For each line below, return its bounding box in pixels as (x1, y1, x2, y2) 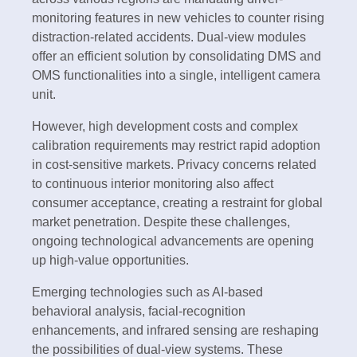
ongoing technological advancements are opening (32, 234, 314, 249)
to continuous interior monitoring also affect (32, 177, 273, 191)
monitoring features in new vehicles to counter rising (32, 11, 324, 25)
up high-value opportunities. (32, 253, 189, 268)
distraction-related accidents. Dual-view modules (32, 30, 306, 45)
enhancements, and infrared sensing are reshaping (32, 324, 319, 338)
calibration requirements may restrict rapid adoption (32, 139, 320, 153)
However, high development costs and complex (32, 120, 298, 134)
